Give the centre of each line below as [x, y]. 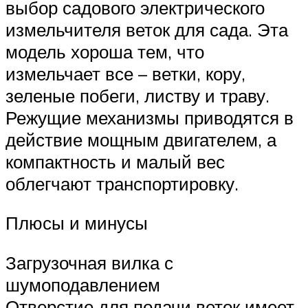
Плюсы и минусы [77, 223]
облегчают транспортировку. [122, 183]
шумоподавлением [83, 285]
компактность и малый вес [115, 161]
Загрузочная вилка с [89, 263]
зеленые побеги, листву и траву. [137, 95]
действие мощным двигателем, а [141, 139]
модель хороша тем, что [105, 51]
